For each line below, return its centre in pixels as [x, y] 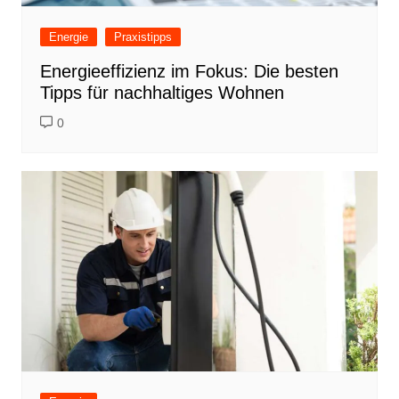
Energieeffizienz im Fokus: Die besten [189, 71]
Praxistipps [142, 37]
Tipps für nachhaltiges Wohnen [162, 92]
